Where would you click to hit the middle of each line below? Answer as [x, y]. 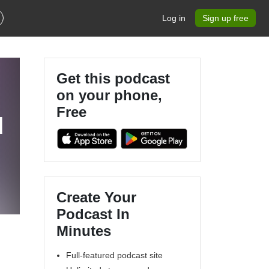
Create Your [96, 197]
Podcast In [93, 214]
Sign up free [225, 18]
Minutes [84, 231]
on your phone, [109, 95]
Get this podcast [113, 78]
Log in [174, 18]
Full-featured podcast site [114, 255]
